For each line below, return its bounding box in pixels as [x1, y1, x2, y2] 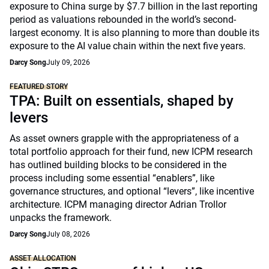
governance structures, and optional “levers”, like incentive [10, 186, 254, 197]
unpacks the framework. [10, 212, 112, 223]
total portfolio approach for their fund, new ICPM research [10, 146, 253, 157]
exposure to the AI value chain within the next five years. [10, 40, 246, 52]
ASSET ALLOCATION [10, 254, 76, 262]
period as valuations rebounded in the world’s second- [10, 14, 236, 25]
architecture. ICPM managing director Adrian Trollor [10, 199, 226, 210]
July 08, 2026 [46, 230, 90, 238]
